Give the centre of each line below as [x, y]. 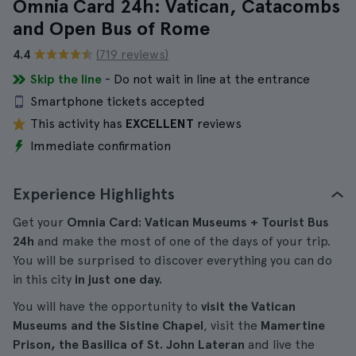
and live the [280, 344]
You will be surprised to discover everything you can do [172, 260]
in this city [44, 279]
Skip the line [66, 79]
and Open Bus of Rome [111, 28]
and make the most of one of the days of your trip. [182, 241]
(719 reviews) [132, 54]
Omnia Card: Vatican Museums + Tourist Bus [198, 222]
